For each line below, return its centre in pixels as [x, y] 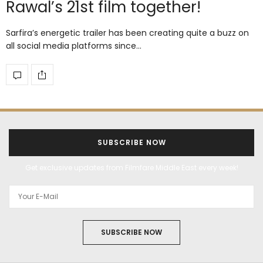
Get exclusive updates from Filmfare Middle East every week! [131, 168]
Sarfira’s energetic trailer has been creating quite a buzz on [127, 33]
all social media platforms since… [74, 46]
